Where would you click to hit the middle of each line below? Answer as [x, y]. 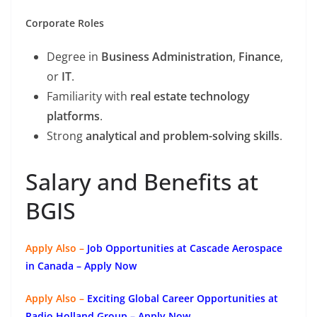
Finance [259, 56]
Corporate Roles [65, 23]
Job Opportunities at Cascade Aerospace [185, 248]
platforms [73, 116]
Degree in [74, 56]
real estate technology [190, 96]
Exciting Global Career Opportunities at [183, 298]
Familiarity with [88, 96]
